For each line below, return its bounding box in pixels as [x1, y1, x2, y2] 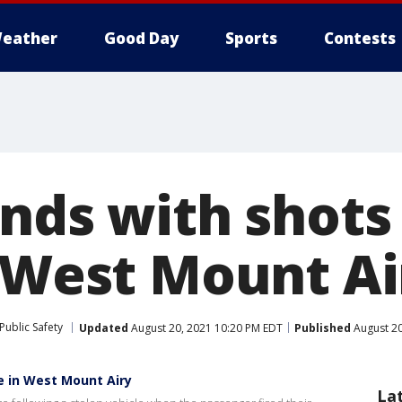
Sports [225, 28, 277, 48]
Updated [79, 319, 128, 336]
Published [294, 319, 351, 336]
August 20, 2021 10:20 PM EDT [128, 319, 283, 336]
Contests [324, 28, 396, 48]
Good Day [104, 28, 179, 48]
